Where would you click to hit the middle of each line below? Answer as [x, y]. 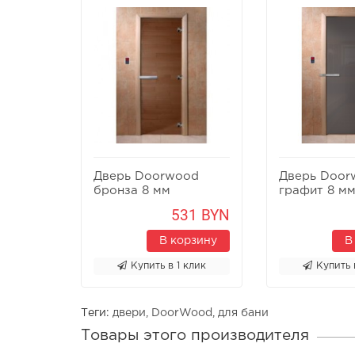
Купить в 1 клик [168, 265]
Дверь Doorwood [146, 176]
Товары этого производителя [195, 335]
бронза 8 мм [132, 190]
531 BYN [200, 215]
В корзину [188, 240]
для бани [243, 313]
